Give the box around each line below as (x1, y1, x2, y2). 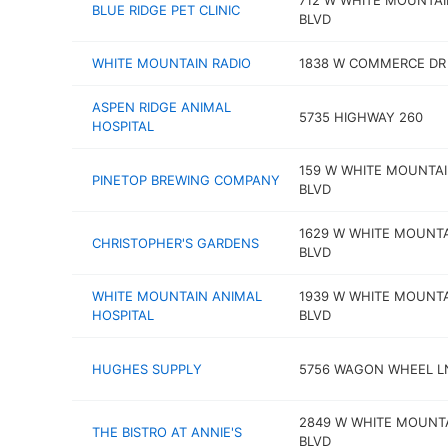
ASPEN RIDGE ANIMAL (92, 99, 231, 115)
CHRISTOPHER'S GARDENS (92, 234, 259, 251)
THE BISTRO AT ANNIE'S (92, 423, 242, 440)
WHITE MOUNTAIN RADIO (92, 55, 251, 71)
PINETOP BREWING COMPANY (92, 171, 280, 188)
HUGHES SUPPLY (92, 360, 202, 377)
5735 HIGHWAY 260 (298, 108, 423, 125)
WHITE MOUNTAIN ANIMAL (92, 288, 262, 304)
